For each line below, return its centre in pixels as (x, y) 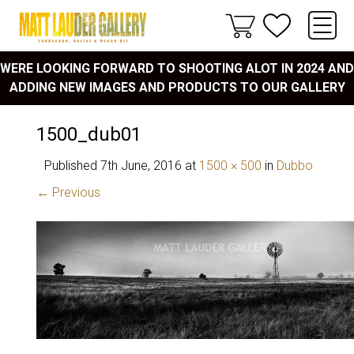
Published (72, 166)
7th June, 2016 (141, 166)
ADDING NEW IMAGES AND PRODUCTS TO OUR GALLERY (177, 87)
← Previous (68, 192)
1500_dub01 (89, 134)
